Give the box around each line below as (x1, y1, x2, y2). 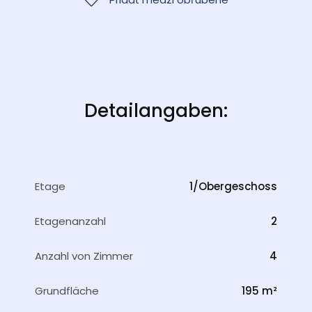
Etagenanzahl (35, 214, 106, 228)
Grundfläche (35, 283, 99, 298)
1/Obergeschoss (189, 179, 277, 194)
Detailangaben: (84, 97, 228, 123)
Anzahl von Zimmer (35, 249, 133, 263)
